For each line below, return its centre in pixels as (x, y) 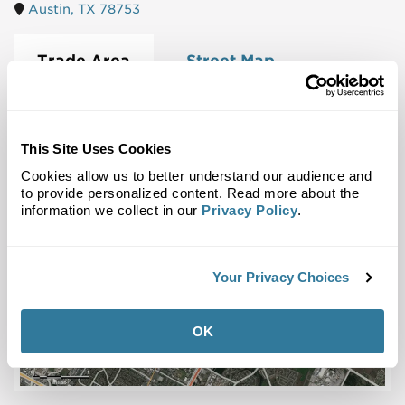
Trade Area (84, 61)
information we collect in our (111, 210)
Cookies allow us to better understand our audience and (196, 175)
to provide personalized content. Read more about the (190, 193)
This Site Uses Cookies (96, 149)
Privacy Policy (250, 210)
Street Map (231, 61)
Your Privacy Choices (281, 277)
